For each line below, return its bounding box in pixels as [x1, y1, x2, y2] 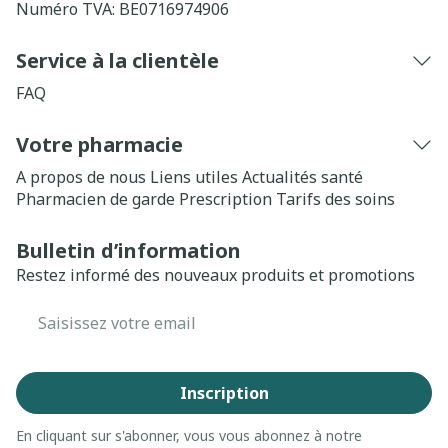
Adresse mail [15, 299, 119, 322]
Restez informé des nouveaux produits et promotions [16, 263, 415, 286]
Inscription [179, 381, 269, 404]
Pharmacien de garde [16, 187, 175, 210]
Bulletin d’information [16, 236, 241, 264]
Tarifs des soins [276, 187, 395, 210]
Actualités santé [242, 165, 363, 188]
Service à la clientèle [16, 46, 219, 74]
